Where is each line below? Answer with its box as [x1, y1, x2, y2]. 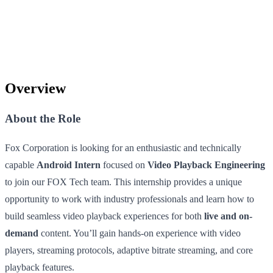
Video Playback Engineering [147, 160, 265, 171]
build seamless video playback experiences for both [5, 211, 204, 222]
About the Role [5, 112, 80, 125]
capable [5, 160, 37, 171]
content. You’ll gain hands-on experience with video [38, 228, 241, 239]
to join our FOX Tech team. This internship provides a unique [5, 177, 242, 188]
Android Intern [37, 160, 101, 171]
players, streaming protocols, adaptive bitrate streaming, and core [5, 245, 253, 256]
